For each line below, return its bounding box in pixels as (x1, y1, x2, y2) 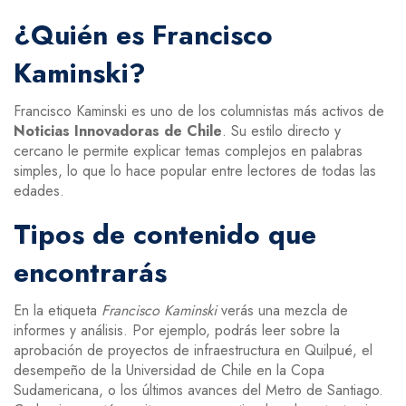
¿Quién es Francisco (14, 15, 273, 54)
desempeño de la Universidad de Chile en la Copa (14, 360, 324, 381)
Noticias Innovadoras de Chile (14, 121, 222, 141)
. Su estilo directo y (222, 121, 341, 141)
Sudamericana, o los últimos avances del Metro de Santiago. (14, 380, 383, 401)
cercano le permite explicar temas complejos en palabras (14, 140, 362, 161)
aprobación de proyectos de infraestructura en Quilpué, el (14, 340, 372, 361)
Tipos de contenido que (14, 215, 316, 254)
